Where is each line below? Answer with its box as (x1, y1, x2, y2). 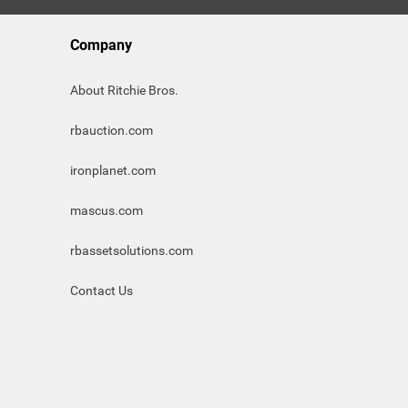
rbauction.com (70, 123, 153, 138)
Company (70, 36, 132, 54)
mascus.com (70, 203, 143, 218)
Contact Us (70, 283, 133, 298)
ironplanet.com (70, 163, 156, 178)
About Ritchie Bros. (70, 83, 178, 97)
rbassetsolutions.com (70, 243, 193, 258)
